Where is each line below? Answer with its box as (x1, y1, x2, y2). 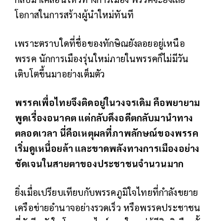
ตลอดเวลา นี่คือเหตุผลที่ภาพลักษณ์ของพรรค (15, 126, 198, 139)
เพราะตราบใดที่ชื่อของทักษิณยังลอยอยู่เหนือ (15, 37, 185, 49)
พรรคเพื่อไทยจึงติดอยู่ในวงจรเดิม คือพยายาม (15, 96, 200, 108)
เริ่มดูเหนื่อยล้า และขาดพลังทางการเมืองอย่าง (15, 142, 200, 154)
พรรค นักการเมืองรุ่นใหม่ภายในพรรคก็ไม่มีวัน (15, 52, 189, 64)
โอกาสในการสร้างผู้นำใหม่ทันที (15, 8, 134, 20)
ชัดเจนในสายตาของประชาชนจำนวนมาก (15, 157, 184, 169)
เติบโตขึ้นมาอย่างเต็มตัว (15, 67, 105, 79)
